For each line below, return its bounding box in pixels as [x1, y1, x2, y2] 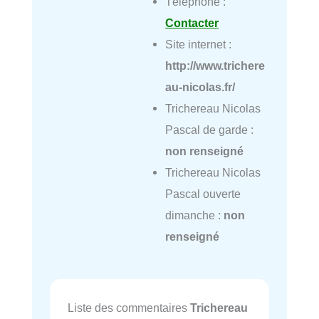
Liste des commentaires [68, 300, 190, 314]
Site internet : [164, 38, 231, 51]
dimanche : [164, 209, 224, 221]
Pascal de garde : [164, 123, 253, 136]
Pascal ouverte [164, 187, 241, 200]
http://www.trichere [164, 59, 265, 72]
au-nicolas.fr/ [164, 80, 235, 93]
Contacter [164, 16, 219, 29]
